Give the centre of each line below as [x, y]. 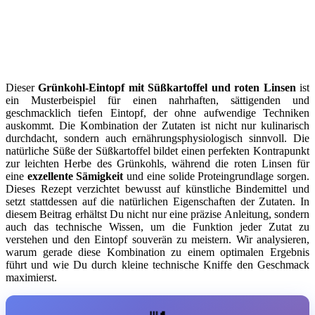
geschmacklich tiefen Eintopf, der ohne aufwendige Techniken [157, 113]
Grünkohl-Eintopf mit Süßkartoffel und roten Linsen [167, 88]
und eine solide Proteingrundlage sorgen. [217, 176]
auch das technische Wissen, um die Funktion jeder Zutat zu [157, 227]
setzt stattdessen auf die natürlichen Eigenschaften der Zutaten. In [157, 202]
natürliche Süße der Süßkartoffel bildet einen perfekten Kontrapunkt [157, 151]
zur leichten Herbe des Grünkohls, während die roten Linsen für [157, 164]
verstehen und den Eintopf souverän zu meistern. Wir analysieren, [157, 240]
